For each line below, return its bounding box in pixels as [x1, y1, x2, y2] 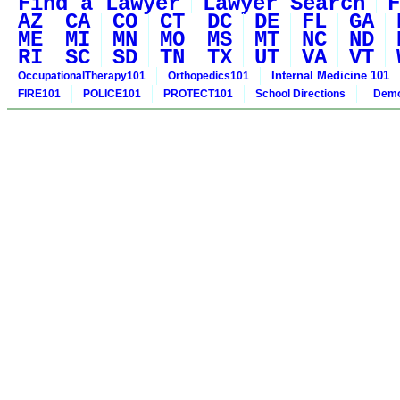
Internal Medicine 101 [271, 69, 389, 83]
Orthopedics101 [168, 70, 249, 83]
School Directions [255, 87, 346, 101]
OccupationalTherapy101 [18, 70, 146, 83]
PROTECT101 [163, 87, 233, 101]
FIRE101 [18, 87, 61, 101]
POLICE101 [83, 87, 141, 101]
